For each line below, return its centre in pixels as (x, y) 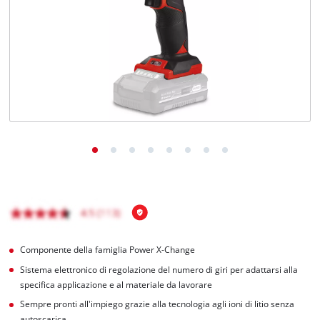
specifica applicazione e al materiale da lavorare (116, 284)
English (53, 40)
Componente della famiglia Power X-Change (108, 249)
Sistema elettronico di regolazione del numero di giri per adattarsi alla (159, 269)
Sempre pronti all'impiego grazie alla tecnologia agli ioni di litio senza (157, 304)
